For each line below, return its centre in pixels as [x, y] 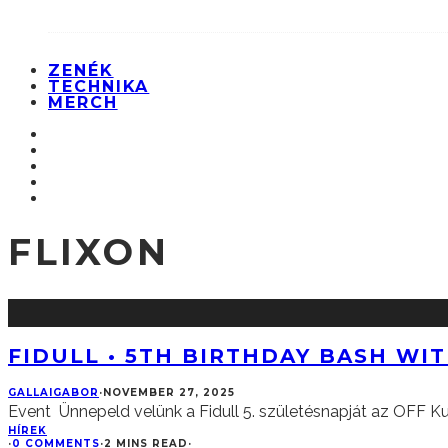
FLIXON [89, 252]
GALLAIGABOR [53, 392]
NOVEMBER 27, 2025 [169, 392]
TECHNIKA [99, 87]
